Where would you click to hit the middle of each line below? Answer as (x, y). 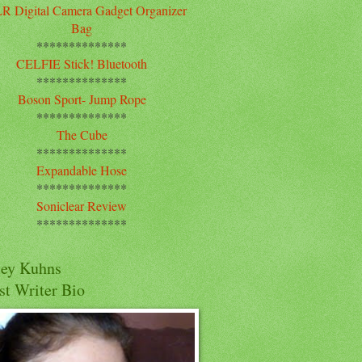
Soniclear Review (82, 205)
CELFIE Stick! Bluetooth (82, 63)
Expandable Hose (82, 170)
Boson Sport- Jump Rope (82, 99)
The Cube (82, 134)
